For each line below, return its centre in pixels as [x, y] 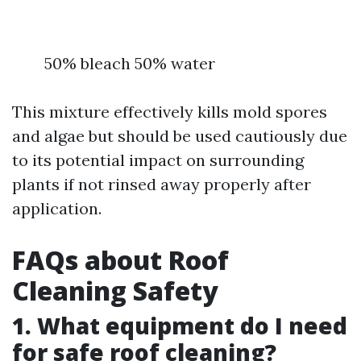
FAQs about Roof [120, 260]
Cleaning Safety [115, 291]
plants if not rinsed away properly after [162, 185]
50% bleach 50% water [130, 64]
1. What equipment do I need [180, 326]
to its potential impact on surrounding [158, 160]
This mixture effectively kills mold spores [170, 112]
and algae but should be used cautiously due [180, 136]
